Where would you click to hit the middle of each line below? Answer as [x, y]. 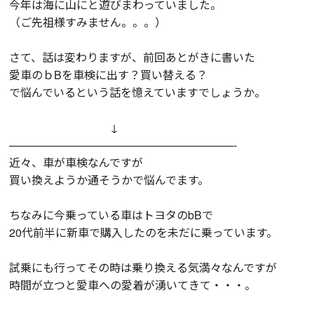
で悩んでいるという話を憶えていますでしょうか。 [138, 92]
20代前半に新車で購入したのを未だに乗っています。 [144, 232]
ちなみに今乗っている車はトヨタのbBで [111, 214]
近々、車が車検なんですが [76, 162]
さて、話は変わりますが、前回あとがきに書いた [132, 57]
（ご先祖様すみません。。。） [88, 22]
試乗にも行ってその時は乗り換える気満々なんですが [143, 267]
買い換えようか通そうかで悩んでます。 [109, 179]
